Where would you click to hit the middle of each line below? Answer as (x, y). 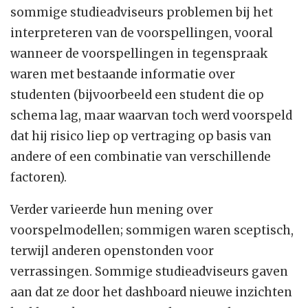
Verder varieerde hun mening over (112, 210)
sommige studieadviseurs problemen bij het (142, 13)
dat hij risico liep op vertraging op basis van (141, 136)
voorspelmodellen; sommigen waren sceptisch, (152, 231)
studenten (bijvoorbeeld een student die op (137, 95)
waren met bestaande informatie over (123, 75)
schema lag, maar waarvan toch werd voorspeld (151, 116)
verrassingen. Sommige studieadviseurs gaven (149, 272)
